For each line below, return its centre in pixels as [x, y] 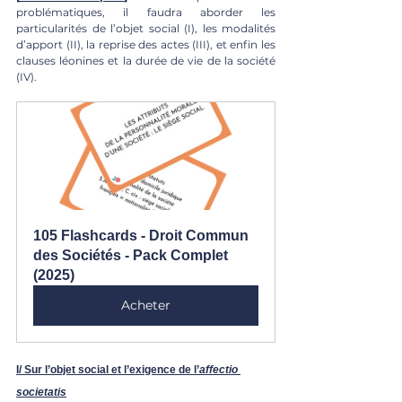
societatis [41, 392]
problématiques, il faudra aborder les [146, 12]
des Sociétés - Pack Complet [132, 255]
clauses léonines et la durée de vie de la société [146, 60]
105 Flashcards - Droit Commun [143, 235]
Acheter [146, 305]
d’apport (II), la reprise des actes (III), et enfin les [146, 44]
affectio [220, 369]
